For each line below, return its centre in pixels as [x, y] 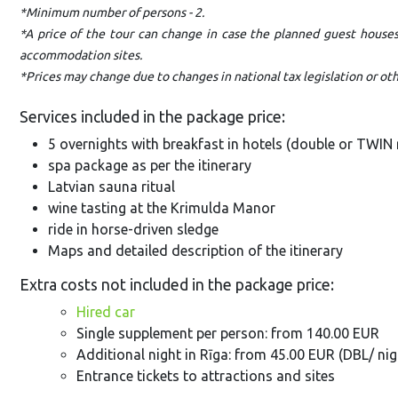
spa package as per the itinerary [150, 165]
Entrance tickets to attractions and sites [206, 375]
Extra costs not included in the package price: [177, 284]
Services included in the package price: [152, 116]
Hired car [106, 311]
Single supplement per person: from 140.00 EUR [228, 333]
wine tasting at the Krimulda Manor [162, 207]
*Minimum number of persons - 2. [112, 12]
